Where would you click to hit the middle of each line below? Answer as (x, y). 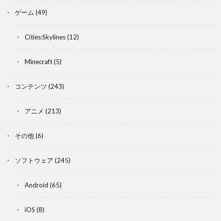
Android (37, 185)
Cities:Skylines (45, 37)
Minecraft (38, 62)
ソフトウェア (34, 160)
